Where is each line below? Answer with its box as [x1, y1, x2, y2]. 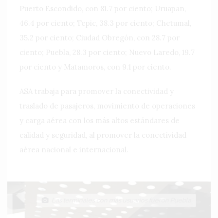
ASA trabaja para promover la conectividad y [19, 86, 174, 96]
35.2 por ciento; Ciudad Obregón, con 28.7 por [19, 33, 180, 42]
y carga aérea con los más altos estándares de [19, 115, 180, 125]
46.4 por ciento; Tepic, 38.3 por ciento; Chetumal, [19, 18, 191, 28]
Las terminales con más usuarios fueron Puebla [31, 196, 174, 204]
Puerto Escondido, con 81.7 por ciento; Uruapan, [19, 3, 186, 13]
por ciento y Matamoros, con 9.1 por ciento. [19, 62, 171, 72]
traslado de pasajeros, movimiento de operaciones [19, 101, 195, 110]
